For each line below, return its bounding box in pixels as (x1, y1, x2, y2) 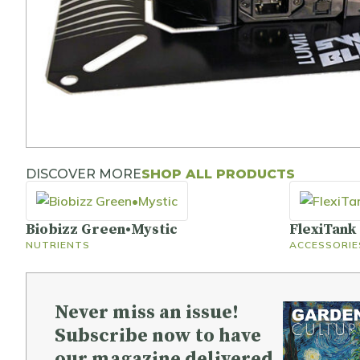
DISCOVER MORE (26, 166, 141, 182)
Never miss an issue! (55, 300, 239, 325)
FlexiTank (289, 219, 356, 239)
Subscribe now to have (55, 323, 261, 348)
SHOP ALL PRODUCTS (141, 166, 295, 182)
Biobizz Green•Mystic (26, 219, 178, 239)
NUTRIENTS (26, 238, 90, 251)
